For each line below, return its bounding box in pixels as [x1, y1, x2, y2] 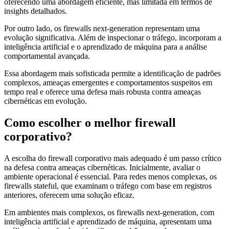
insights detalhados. [4, 7, 67, 16]
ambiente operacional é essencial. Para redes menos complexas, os [4, 172, 217, 181]
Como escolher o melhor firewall [4, 116, 176, 130]
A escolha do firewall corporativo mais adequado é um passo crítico [4, 154, 221, 163]
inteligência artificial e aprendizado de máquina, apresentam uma [4, 217, 212, 226]
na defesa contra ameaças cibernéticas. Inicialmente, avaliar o [4, 163, 200, 172]
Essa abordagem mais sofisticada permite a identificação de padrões [4, 69, 221, 78]
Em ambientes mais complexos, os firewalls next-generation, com [4, 208, 214, 217]
